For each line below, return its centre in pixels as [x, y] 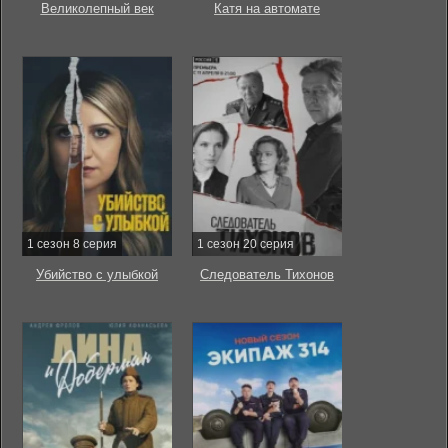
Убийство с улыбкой [97, 274]
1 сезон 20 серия [245, 244]
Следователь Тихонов [267, 274]
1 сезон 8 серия [72, 244]
